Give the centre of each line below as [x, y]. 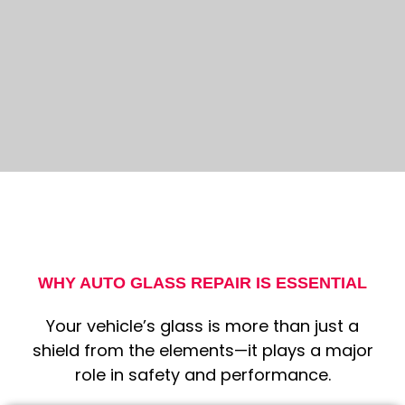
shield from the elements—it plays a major [202, 351]
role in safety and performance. [202, 375]
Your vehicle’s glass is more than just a [202, 326]
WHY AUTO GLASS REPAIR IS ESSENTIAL [202, 283]
